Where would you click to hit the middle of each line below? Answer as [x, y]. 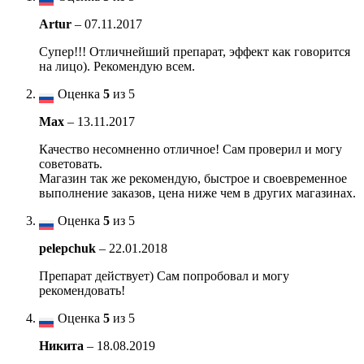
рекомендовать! [82, 290]
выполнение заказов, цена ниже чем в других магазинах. [197, 193]
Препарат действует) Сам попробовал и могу [164, 275]
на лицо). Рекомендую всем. [117, 66]
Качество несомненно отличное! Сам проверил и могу [191, 149]
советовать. [71, 163]
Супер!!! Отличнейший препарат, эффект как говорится [195, 51]
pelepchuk [69, 248]
